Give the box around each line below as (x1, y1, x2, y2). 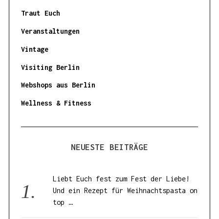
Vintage (21, 44, 48, 53)
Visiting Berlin (21, 63, 80, 71)
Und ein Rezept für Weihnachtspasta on (53, 186, 198, 195)
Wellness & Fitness (21, 99, 91, 108)
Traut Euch (21, 9, 60, 18)
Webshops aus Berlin (21, 81, 95, 89)
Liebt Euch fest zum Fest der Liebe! (53, 175, 190, 183)
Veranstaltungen (21, 26, 80, 35)
